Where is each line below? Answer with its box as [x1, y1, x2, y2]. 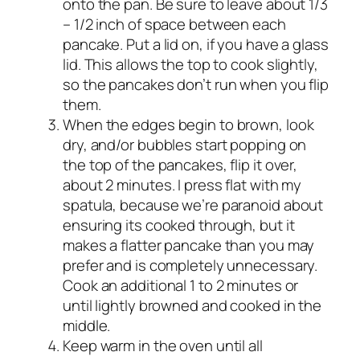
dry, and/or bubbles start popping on [63, 134, 307, 156]
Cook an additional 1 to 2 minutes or [63, 275, 299, 297]
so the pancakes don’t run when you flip [63, 74, 329, 96]
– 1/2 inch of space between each [63, 14, 286, 35]
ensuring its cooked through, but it [63, 215, 295, 236]
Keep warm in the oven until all [63, 335, 263, 357]
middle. [63, 315, 111, 337]
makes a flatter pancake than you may [63, 235, 315, 256]
